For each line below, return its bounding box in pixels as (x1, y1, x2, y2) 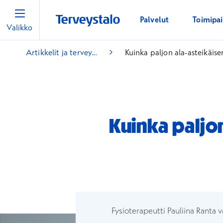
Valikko (6, 22, 33, 33)
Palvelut (140, 14, 169, 25)
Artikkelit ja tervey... (26, 47, 97, 57)
